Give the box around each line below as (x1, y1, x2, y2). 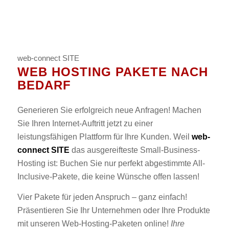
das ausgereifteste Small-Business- (69, 146, 200, 155)
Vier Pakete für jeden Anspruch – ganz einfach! (17, 192, 187, 201)
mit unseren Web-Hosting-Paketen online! (17, 219, 171, 228)
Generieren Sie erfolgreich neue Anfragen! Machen (17, 106, 201, 115)
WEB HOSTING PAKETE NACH (17, 64, 208, 79)
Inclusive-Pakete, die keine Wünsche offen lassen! (17, 172, 199, 181)
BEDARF (17, 78, 71, 92)
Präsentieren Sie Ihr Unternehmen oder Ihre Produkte (17, 205, 210, 215)
